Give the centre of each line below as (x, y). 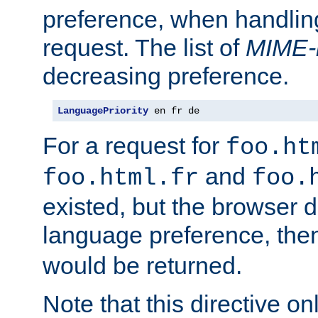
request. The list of (144, 47)
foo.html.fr (121, 178)
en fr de (174, 110)
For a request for (134, 145)
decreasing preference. (166, 76)
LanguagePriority (103, 110)
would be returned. (142, 265)
